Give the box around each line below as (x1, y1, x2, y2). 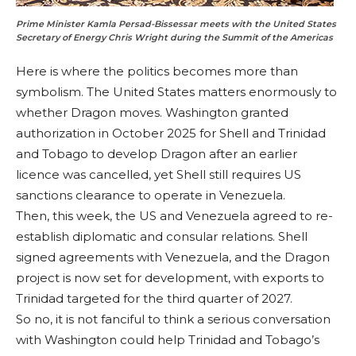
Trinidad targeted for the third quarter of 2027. (16, 291, 292, 307)
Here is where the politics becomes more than (16, 64, 298, 79)
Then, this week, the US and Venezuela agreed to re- (16, 208, 333, 224)
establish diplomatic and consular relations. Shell (16, 229, 308, 245)
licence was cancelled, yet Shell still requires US (16, 167, 301, 183)
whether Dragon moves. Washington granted (16, 105, 288, 121)
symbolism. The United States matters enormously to (16, 84, 337, 100)
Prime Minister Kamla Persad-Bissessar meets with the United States (16, 18, 336, 30)
